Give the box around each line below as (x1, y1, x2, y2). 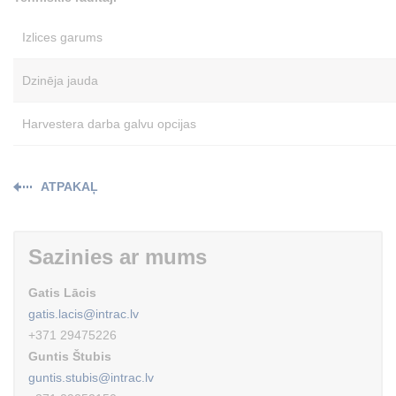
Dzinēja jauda (22, 72, 98, 88)
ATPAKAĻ (41, 179, 98, 194)
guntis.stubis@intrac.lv (28, 369, 154, 385)
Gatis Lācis (28, 285, 96, 300)
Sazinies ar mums (28, 244, 207, 269)
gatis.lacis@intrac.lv (28, 306, 139, 321)
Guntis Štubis (28, 348, 111, 363)
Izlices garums (22, 29, 103, 44)
